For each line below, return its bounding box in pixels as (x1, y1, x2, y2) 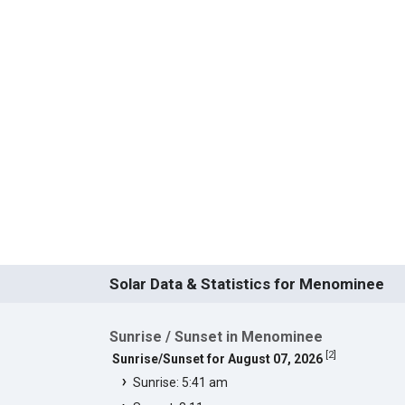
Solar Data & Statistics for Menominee (108, 274, 384, 293)
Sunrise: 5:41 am (132, 374, 228, 390)
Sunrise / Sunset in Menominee (108, 327, 323, 345)
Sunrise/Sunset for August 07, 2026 (111, 351, 323, 366)
